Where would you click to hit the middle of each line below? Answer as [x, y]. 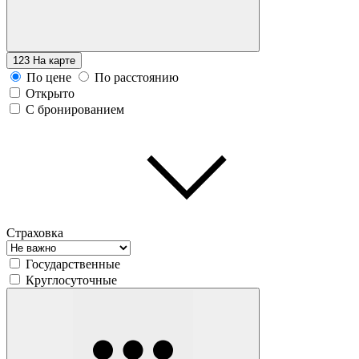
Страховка [35, 232]
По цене [49, 77]
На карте [54, 60]
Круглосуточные [71, 280]
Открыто [50, 93]
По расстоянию [137, 77]
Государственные [73, 264]
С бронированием [75, 109]
